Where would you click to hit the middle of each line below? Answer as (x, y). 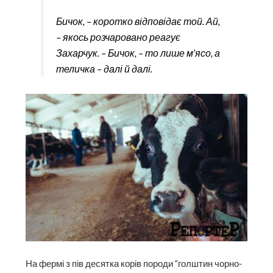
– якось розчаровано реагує (118, 37)
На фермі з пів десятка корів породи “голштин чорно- (134, 264)
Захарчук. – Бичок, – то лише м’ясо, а (138, 52)
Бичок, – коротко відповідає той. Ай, (138, 21)
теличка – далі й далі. (104, 68)
